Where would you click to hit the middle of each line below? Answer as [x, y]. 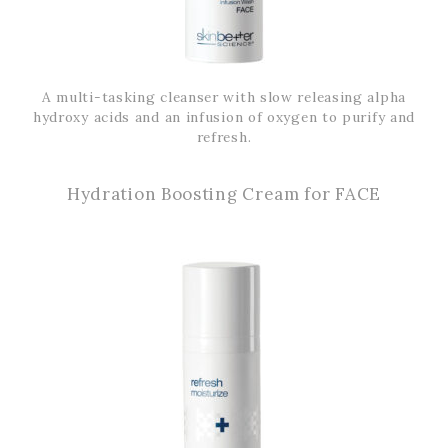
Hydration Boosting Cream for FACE [224, 193]
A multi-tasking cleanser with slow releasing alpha [223, 96]
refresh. [224, 136]
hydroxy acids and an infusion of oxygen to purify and [224, 116]
